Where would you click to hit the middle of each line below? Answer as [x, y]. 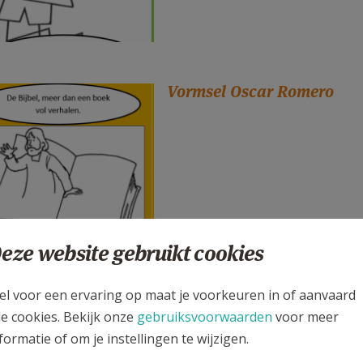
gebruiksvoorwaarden [205, 317]
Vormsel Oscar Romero [251, 91]
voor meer [305, 317]
